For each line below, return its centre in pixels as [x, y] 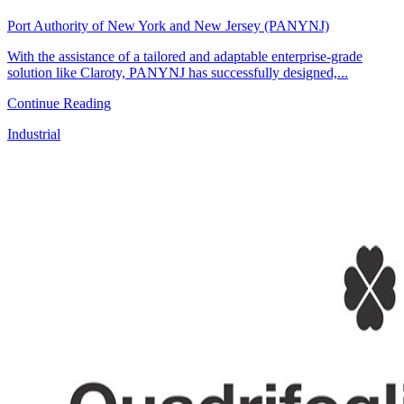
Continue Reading [59, 103]
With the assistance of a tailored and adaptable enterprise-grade [185, 56]
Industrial [34, 133]
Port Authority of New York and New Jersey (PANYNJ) [168, 25]
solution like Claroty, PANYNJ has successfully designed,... [178, 72]
